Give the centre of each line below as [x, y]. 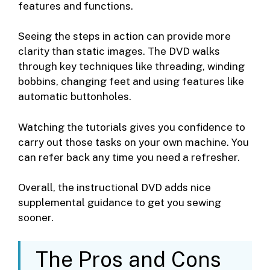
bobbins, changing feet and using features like [131, 82]
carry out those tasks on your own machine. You [133, 142]
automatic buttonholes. [75, 97]
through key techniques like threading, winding [131, 67]
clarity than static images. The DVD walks [119, 52]
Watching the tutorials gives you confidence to [132, 127]
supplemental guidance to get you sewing [120, 203]
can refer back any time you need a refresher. [129, 157]
